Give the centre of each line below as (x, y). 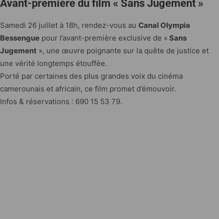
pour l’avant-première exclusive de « (104, 38)
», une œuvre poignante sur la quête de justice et (123, 50)
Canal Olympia (164, 25)
